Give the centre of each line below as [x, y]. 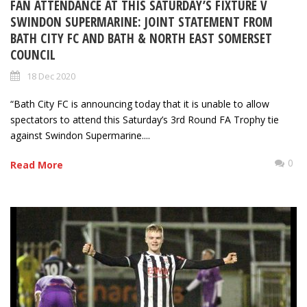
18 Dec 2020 [51, 76]
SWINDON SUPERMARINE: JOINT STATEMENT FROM [142, 22]
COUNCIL [33, 55]
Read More [37, 165]
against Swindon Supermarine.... [80, 136]
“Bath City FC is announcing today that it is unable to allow [140, 104]
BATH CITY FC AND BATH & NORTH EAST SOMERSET [141, 39]
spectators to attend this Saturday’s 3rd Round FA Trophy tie [145, 120]
